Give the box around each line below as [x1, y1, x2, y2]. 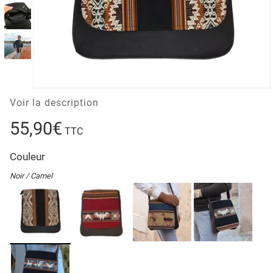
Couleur [10, 150, 45, 163]
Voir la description [10, 96, 99, 108]
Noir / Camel [10, 171, 52, 180]
